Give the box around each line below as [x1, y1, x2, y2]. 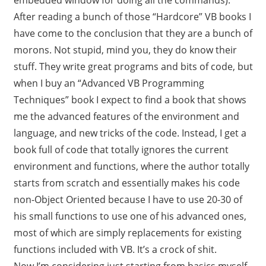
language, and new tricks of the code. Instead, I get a [13, 126, 246, 140]
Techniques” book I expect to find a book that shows [13, 93, 246, 106]
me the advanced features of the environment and [13, 109, 239, 123]
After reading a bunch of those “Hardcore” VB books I [13, 9, 251, 23]
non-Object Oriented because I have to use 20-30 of [13, 192, 242, 206]
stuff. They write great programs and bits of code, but [13, 59, 253, 73]
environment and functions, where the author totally [13, 159, 249, 173]
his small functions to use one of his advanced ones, [13, 209, 246, 223]
